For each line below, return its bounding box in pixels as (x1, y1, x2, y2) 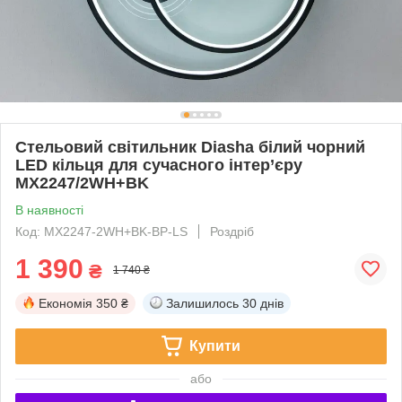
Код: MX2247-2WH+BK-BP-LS (15, 223, 188, 239)
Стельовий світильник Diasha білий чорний (15, 137, 365, 156)
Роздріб (210, 223, 254, 239)
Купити (188, 337, 240, 354)
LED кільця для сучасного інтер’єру (15, 155, 302, 174)
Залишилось (166, 295, 239, 310)
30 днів (242, 295, 284, 310)
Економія (39, 295, 92, 310)
